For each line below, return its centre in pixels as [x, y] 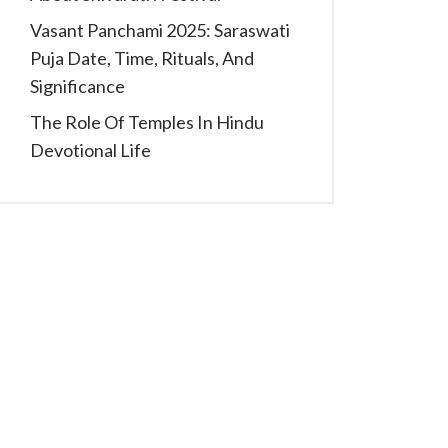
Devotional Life [90, 150]
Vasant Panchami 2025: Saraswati [160, 30]
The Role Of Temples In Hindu [147, 122]
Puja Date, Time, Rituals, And [142, 58]
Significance [77, 86]
